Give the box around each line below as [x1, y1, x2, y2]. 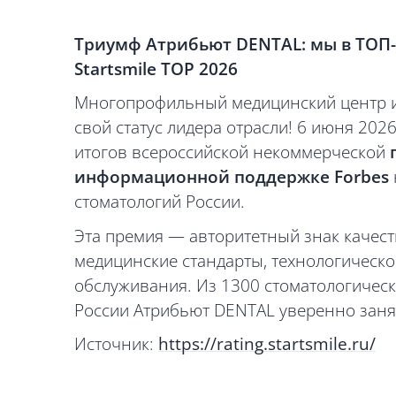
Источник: [74, 332, 158, 356]
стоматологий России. [74, 190, 245, 214]
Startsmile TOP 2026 [74, 57, 238, 80]
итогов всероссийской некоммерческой [74, 141, 390, 164]
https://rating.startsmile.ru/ [158, 332, 376, 356]
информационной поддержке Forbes [74, 165, 389, 189]
